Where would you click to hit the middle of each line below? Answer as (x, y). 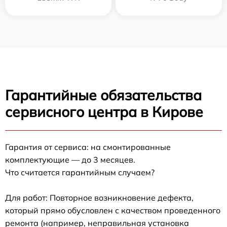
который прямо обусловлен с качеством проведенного (113, 210)
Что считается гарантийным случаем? (80, 172)
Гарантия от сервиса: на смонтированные (88, 147)
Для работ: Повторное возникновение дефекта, (99, 197)
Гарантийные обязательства (103, 95)
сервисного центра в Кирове (104, 111)
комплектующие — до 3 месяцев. (70, 159)
